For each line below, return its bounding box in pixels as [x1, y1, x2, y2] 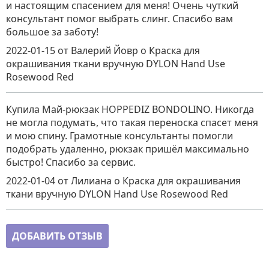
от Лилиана [58, 174, 114, 187]
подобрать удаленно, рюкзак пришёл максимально [6, 142, 249, 156]
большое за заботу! [6, 25, 98, 38]
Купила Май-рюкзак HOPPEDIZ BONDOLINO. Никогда [6, 102, 254, 116]
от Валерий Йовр [58, 43, 141, 57]
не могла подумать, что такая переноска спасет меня [6, 115, 258, 129]
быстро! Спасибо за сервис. [6, 155, 136, 169]
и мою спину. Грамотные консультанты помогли [6, 128, 233, 142]
